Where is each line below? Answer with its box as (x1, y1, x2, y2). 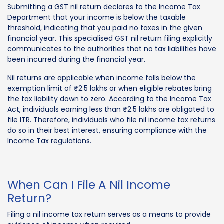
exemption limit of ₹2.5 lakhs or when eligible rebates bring (7, 83, 212, 93)
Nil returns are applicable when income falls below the (7, 72, 196, 83)
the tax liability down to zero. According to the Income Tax (7, 93, 211, 104)
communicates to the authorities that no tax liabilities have (7, 43, 216, 54)
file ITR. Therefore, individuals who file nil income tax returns (7, 114, 215, 125)
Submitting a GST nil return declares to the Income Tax (7, 1, 200, 12)
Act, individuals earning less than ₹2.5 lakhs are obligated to (7, 104, 214, 114)
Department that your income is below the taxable (7, 12, 186, 22)
